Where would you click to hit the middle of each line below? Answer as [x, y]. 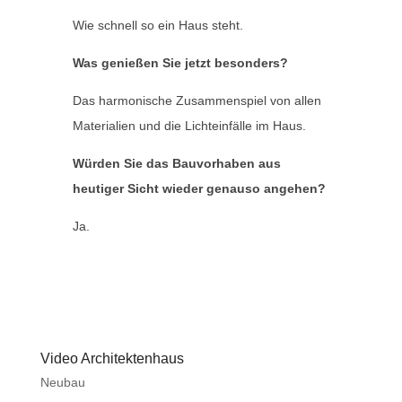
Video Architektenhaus [112, 358]
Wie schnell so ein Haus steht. [157, 25]
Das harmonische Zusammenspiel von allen [197, 100]
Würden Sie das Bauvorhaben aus [176, 163]
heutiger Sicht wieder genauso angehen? [199, 188]
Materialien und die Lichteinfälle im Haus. [189, 126]
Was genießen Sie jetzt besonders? [180, 63]
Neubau [62, 382]
